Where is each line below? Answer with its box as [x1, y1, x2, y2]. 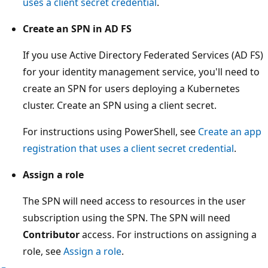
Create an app [198, 124, 261, 138]
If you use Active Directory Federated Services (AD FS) [23, 48, 263, 62]
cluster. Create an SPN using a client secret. [23, 98, 217, 112]
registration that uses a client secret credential [23, 141, 234, 155]
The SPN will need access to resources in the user [23, 194, 246, 208]
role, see [23, 244, 63, 258]
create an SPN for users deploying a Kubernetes [23, 81, 240, 95]
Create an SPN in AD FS [23, 22, 132, 35]
